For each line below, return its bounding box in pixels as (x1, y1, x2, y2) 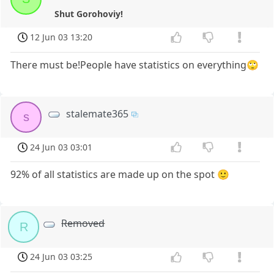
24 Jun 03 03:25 (30, 251, 93, 263)
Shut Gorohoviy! (54, 8, 124, 20)
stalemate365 (66, 106, 129, 120)
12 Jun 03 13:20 (30, 31, 93, 43)
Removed (61, 217, 105, 231)
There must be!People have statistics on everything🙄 (10, 57, 259, 72)
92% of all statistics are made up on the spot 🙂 (10, 168, 230, 182)
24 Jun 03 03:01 (30, 141, 93, 153)
